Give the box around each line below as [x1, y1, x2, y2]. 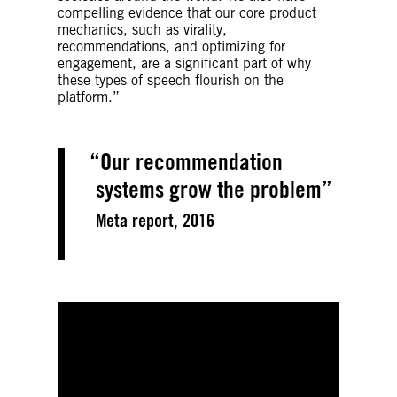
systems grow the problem [96, 174, 322, 203]
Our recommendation [100, 146, 283, 175]
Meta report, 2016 [96, 208, 214, 231]
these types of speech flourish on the [58, 71, 284, 89]
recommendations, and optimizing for [58, 37, 285, 55]
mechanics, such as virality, [58, 20, 227, 38]
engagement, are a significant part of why [58, 54, 311, 72]
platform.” [58, 88, 120, 105]
